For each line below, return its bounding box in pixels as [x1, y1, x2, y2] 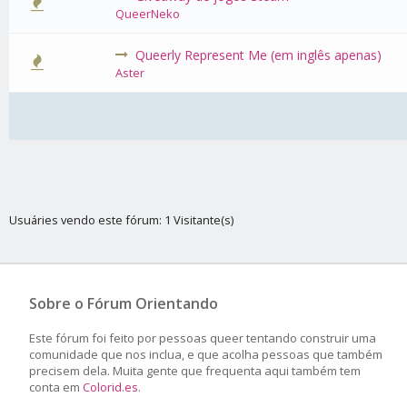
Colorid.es [83, 379, 138, 395]
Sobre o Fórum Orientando [29, 293, 218, 313]
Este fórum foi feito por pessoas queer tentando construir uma [29, 330, 376, 346]
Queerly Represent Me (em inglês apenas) [135, 46, 382, 64]
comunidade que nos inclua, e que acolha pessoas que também [29, 346, 382, 362]
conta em [29, 379, 83, 395]
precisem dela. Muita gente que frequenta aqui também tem [29, 362, 361, 379]
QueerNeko [115, 5, 181, 22]
